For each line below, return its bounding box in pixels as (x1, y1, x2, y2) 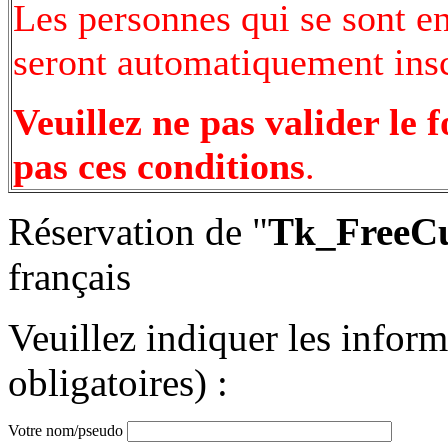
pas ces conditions (13, 144, 305, 187)
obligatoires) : (8, 360, 228, 404)
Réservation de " (8, 209, 268, 253)
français (8, 254, 131, 298)
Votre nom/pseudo (8, 421, 127, 439)
